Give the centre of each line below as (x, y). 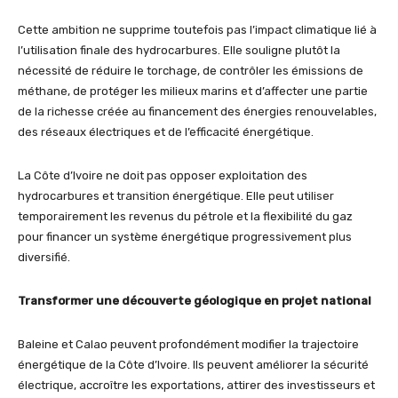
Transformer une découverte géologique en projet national (195, 301)
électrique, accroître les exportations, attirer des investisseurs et (196, 386)
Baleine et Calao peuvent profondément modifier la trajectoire (188, 345)
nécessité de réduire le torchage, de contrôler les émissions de (191, 71)
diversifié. (44, 258)
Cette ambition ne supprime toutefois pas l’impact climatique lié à (197, 30)
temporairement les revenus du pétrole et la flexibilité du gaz (185, 217)
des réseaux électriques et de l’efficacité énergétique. (166, 132)
